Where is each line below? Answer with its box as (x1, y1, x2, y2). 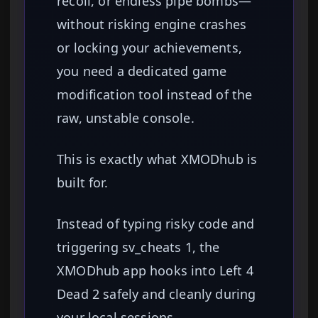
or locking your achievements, (57, 39, 243, 57)
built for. (57, 174, 108, 192)
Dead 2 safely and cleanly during (57, 285, 256, 303)
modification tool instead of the (57, 86, 253, 104)
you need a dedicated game (57, 62, 227, 80)
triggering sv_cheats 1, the (57, 238, 220, 256)
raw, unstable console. (57, 109, 194, 127)
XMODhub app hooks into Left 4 (57, 262, 254, 280)
